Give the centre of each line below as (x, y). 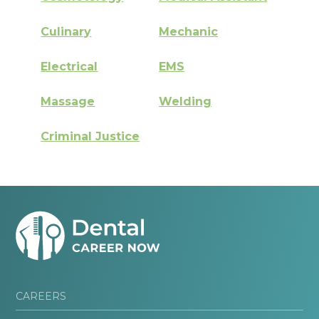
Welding (185, 101)
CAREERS (41, 296)
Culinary (66, 31)
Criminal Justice (90, 136)
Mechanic (189, 31)
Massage (68, 101)
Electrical (69, 66)
